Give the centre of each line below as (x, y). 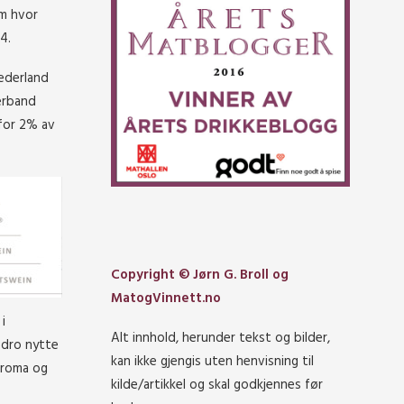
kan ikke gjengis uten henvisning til (212, 362)
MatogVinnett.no (166, 299)
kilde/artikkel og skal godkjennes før (217, 386)
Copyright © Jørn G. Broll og (200, 275)
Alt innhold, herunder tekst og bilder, (220, 339)
